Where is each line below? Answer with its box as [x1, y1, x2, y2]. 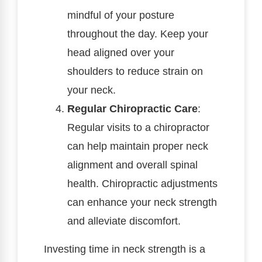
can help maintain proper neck [67, 140, 208, 152]
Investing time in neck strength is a [44, 243, 205, 255]
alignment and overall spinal [67, 158, 198, 171]
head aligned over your [67, 46, 174, 58]
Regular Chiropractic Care [67, 102, 198, 115]
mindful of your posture [67, 9, 174, 21]
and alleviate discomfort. [67, 215, 181, 227]
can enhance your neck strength [67, 196, 217, 208]
